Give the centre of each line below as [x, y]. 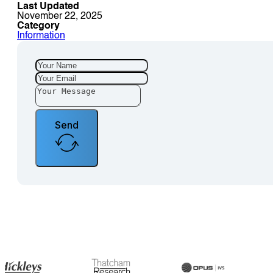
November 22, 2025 [60, 16]
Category [38, 26]
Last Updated [48, 6]
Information [41, 36]
